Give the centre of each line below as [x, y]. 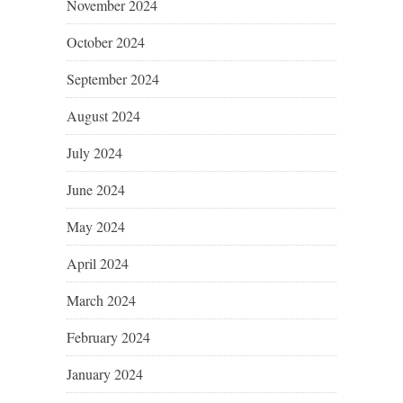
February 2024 [108, 337]
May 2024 [96, 227]
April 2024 [98, 264]
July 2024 [94, 153]
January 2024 [105, 374]
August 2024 [103, 116]
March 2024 [101, 300]
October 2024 [106, 42]
